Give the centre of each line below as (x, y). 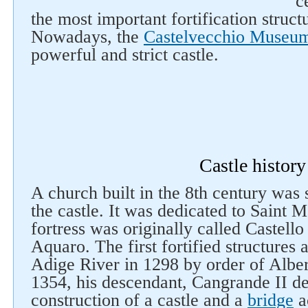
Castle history (252, 165)
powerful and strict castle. (125, 55)
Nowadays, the (87, 37)
